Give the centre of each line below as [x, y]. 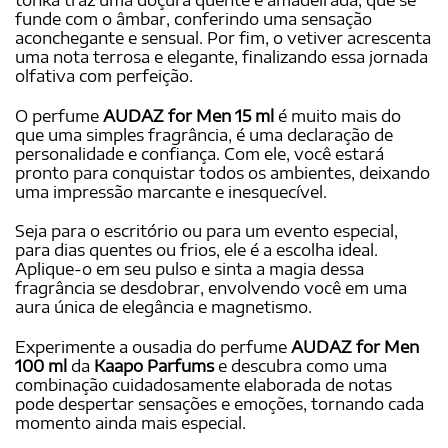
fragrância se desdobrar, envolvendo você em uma [211, 288]
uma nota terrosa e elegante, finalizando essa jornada [221, 56]
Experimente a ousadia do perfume [153, 347]
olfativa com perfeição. [104, 75]
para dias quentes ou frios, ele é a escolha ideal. [196, 250]
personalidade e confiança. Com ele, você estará [199, 153]
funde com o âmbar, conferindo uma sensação [193, 18]
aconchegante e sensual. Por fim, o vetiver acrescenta [223, 37]
